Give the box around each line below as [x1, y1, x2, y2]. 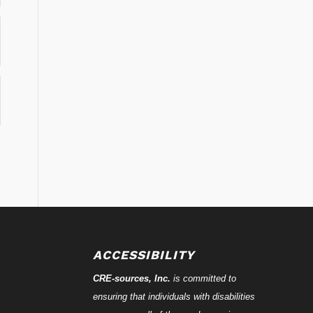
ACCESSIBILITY [92, 247, 195, 262]
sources [114, 272, 149, 284]
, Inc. [148, 272, 170, 284]
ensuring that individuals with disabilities [92, 291, 255, 302]
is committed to [170, 272, 236, 284]
